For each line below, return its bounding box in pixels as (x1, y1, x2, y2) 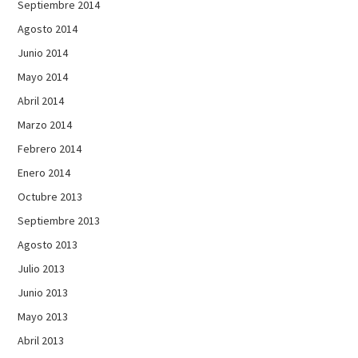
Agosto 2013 (18, 237, 78, 252)
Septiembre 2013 (18, 213, 101, 228)
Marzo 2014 (18, 117, 73, 132)
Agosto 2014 (18, 21, 78, 36)
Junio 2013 (18, 284, 69, 300)
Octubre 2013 (18, 189, 83, 204)
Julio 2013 (18, 261, 66, 276)
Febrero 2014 (18, 141, 82, 156)
